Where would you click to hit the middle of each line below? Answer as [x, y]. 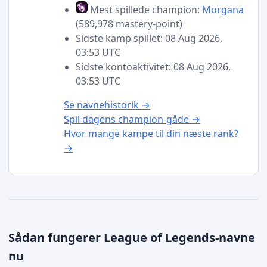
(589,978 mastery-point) [129, 24]
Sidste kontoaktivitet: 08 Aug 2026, [153, 66]
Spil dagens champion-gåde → [132, 119]
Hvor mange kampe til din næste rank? [151, 133]
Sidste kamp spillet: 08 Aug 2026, [149, 38]
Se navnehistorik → [107, 105]
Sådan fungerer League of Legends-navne [132, 238]
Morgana [223, 9]
